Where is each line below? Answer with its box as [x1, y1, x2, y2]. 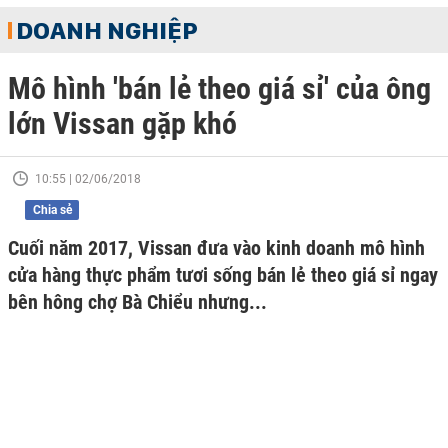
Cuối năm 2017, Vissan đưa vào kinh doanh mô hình [8, 236, 425, 260]
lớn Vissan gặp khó [8, 106, 237, 141]
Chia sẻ [32, 203, 72, 217]
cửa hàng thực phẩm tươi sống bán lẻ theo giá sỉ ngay [8, 263, 438, 287]
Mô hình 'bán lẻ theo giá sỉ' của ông [8, 71, 431, 106]
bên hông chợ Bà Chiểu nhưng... [8, 290, 267, 314]
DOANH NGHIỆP [16, 15, 198, 45]
